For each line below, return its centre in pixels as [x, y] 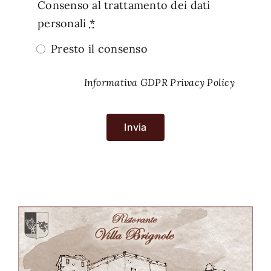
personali [63, 24]
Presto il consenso [99, 48]
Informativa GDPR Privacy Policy [159, 82]
